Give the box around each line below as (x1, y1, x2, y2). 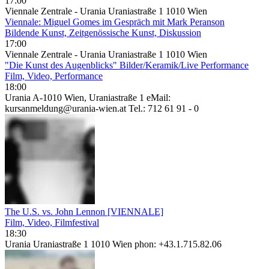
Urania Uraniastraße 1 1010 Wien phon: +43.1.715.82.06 (5, 238, 222, 249)
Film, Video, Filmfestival (5, 217, 99, 228)
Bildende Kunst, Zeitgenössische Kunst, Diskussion (5, 27, 201, 38)
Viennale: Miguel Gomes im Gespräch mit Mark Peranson (5, 16, 225, 27)
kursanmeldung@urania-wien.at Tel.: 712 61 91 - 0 (5, 103, 199, 113)
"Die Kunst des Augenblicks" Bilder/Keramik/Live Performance (5, 59, 249, 70)
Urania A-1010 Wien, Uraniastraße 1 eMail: (5, 92, 171, 103)
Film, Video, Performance (5, 70, 103, 81)
